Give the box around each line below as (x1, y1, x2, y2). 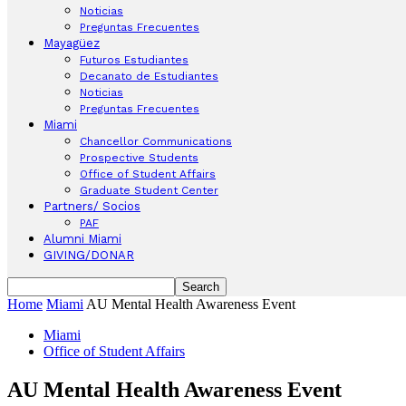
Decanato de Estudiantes (80, 70, 218, 82)
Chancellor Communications (80, 135, 232, 148)
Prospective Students (80, 151, 198, 164)
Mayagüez (43, 36, 100, 50)
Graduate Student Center (80, 184, 218, 197)
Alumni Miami (43, 232, 121, 246)
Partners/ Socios (43, 199, 140, 213)
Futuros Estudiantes (80, 53, 188, 66)
